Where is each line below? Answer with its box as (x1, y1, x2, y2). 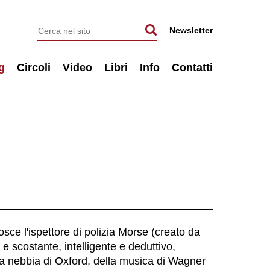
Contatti (171, 61, 213, 74)
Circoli (16, 61, 51, 74)
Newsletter (169, 25, 213, 35)
